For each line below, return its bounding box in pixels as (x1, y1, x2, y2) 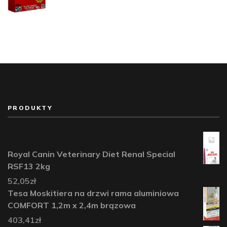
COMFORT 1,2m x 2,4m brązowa (8, 200, 136, 211)
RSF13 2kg (8, 161, 50, 172)
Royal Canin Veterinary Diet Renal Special (8, 149, 175, 160)
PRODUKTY (8, 104, 53, 112)
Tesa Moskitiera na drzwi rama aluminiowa (8, 188, 179, 199)
